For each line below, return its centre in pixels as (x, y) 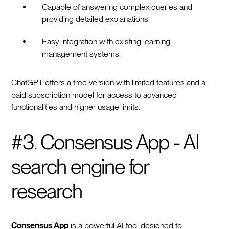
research (47, 191)
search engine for (80, 166)
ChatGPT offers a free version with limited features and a (109, 82)
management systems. (82, 54)
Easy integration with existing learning (106, 41)
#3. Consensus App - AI (105, 142)
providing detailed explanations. (96, 19)
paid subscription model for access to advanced (94, 95)
